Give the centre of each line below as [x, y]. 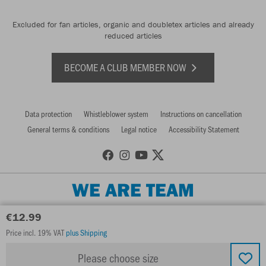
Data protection [48, 114]
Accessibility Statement [204, 129]
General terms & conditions [68, 129]
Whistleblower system [116, 114]
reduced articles [133, 36]
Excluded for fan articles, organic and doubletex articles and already [133, 25]
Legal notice [139, 129]
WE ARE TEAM [133, 190]
